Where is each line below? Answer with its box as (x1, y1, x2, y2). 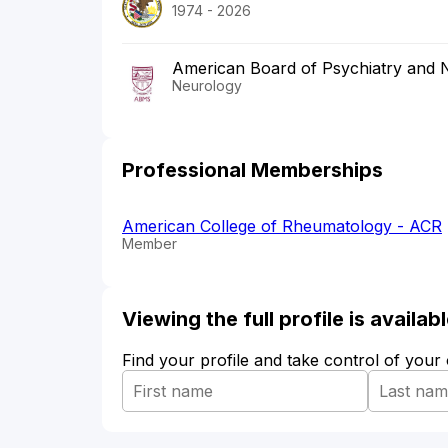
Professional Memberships (122, 158, 383, 183)
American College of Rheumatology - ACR (122, 216, 442, 237)
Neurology (172, 77, 242, 95)
